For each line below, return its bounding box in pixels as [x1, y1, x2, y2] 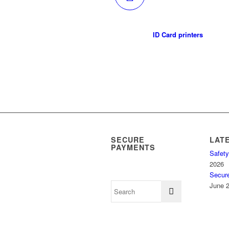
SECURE [111, 134, 145, 145]
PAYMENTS [111, 142, 155, 153]
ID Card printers [153, 30, 203, 40]
